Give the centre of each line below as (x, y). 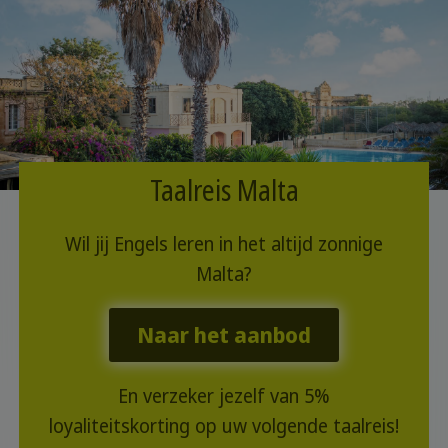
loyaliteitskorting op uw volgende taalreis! (224, 425)
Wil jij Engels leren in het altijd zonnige (224, 244)
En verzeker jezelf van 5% (224, 395)
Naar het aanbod (224, 334)
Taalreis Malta (224, 190)
